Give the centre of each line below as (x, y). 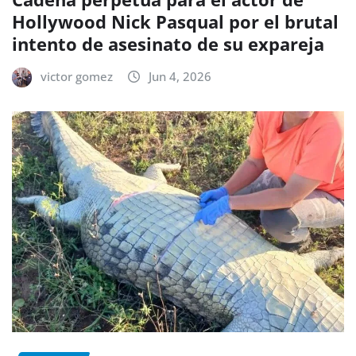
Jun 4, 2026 (180, 76)
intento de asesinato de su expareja (168, 43)
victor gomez (77, 76)
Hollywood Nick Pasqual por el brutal (175, 21)
